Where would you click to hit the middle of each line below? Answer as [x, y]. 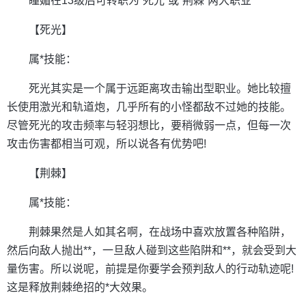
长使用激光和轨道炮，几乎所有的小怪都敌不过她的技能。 [149, 107]
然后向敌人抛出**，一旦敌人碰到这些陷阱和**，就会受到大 [152, 251]
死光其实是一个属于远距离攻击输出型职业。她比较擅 [160, 89]
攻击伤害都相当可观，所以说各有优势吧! [107, 144]
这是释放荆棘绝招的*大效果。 [80, 288]
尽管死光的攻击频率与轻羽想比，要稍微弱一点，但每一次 [149, 126]
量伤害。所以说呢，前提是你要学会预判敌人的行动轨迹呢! [150, 269]
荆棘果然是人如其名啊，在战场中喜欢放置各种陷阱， [160, 232]
